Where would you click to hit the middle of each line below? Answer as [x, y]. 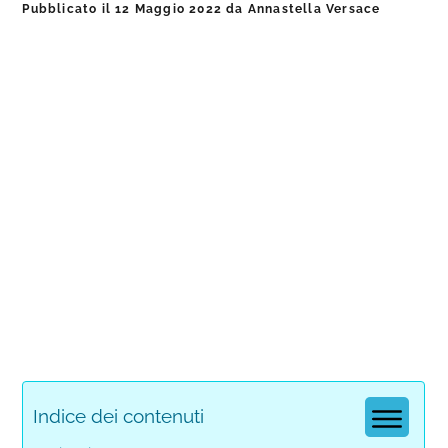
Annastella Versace [314, 9]
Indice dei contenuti [119, 416]
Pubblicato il [69, 9]
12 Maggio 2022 [169, 9]
